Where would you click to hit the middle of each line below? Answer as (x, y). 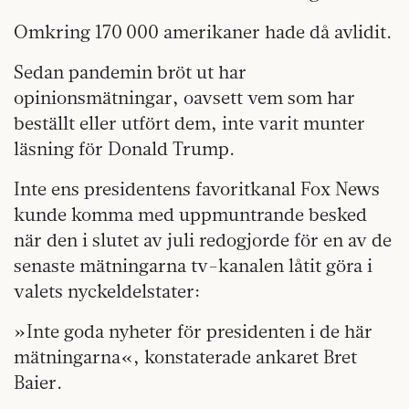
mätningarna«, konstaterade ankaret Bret (185, 357)
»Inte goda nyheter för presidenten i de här (193, 331)
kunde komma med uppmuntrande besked (190, 215)
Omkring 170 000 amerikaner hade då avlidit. (203, 32)
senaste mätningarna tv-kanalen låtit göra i (193, 266)
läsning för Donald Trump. (124, 149)
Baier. (38, 383)
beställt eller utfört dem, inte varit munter (189, 123)
